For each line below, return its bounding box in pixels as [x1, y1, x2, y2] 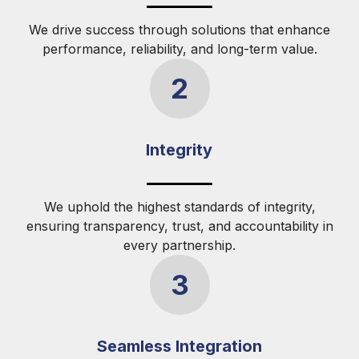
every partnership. [123, 236, 236, 253]
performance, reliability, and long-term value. [42, 40, 317, 57]
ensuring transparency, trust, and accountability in [26, 217, 333, 234]
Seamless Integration [96, 337, 262, 357]
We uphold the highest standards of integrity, [43, 198, 316, 215]
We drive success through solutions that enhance [29, 21, 330, 38]
